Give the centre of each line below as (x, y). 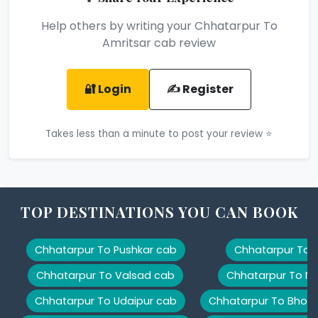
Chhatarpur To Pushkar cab (105, 250)
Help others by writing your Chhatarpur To (159, 26)
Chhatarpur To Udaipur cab (105, 301)
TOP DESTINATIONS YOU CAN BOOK (159, 211)
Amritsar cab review (159, 43)
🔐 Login (108, 89)
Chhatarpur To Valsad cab (105, 275)
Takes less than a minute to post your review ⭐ (159, 133)
